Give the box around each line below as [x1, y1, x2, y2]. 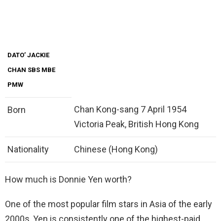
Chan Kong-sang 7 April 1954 [74, 104, 186, 115]
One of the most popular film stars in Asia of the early [5, 199, 212, 210]
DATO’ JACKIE [7, 51, 49, 59]
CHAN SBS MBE [7, 66, 55, 74]
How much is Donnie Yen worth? [5, 174, 132, 185]
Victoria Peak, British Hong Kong [74, 119, 199, 130]
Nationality [7, 144, 49, 155]
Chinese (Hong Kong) [74, 144, 158, 155]
